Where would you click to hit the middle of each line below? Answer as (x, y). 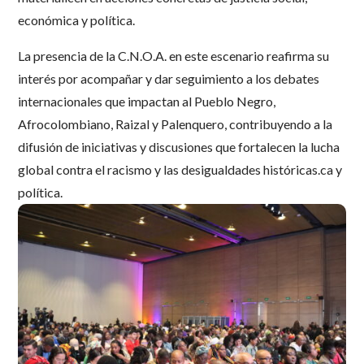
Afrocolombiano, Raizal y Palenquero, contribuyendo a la (175, 124)
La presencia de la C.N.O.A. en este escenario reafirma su (174, 56)
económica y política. (77, 20)
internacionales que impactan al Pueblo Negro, (147, 101)
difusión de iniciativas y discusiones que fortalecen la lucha (179, 147)
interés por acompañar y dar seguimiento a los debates (169, 78)
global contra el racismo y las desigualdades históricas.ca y (180, 169)
